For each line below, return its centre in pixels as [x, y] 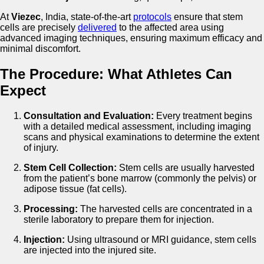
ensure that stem [207, 17]
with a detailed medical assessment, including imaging [137, 127]
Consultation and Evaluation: [89, 116]
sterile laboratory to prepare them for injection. [119, 220]
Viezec [26, 17]
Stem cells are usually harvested [186, 168]
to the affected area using [170, 28]
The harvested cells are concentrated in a [165, 209]
